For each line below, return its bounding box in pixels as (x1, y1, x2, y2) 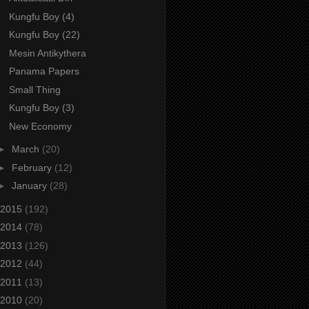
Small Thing (8, 83, 61, 95)
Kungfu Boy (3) (8, 102, 74, 114)
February (11, 161, 54, 173)
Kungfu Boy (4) (8, 10, 74, 22)
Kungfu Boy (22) (8, 29, 80, 41)
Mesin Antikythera (8, 47, 86, 59)
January (11, 180, 50, 192)
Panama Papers (8, 66, 79, 77)
